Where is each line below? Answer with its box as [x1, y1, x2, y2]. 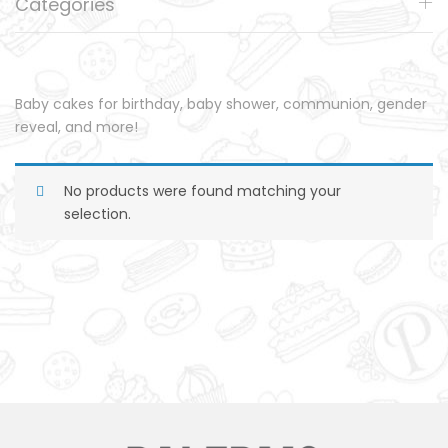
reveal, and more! [15, 116, 138, 137]
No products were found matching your [64, 180, 341, 201]
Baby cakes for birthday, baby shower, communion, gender [15, 93, 427, 114]
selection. [64, 203, 131, 224]
